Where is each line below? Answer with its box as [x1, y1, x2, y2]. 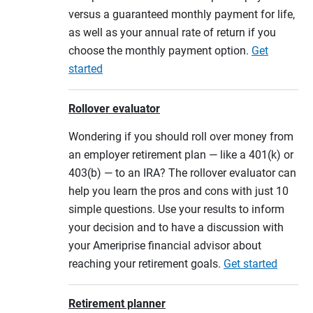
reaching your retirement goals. [68, 256, 224, 270]
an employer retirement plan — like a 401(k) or [68, 147, 293, 161]
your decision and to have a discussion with [68, 220, 284, 234]
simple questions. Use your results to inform [68, 202, 284, 216]
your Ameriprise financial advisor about [68, 238, 261, 252]
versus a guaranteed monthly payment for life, [68, 7, 295, 21]
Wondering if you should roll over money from [68, 129, 293, 143]
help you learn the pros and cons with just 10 [68, 184, 289, 198]
